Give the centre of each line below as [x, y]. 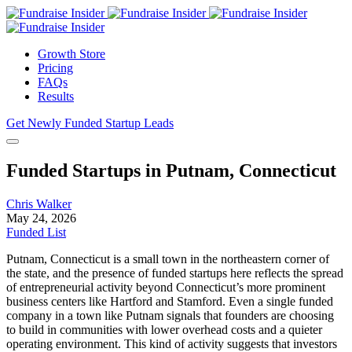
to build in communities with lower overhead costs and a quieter [164, 329]
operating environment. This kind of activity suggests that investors [172, 343]
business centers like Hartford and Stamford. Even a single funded [170, 301]
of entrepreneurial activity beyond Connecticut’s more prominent [166, 287]
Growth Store [71, 54]
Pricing [55, 68]
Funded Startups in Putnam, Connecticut [171, 170]
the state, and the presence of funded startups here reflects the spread [175, 273]
